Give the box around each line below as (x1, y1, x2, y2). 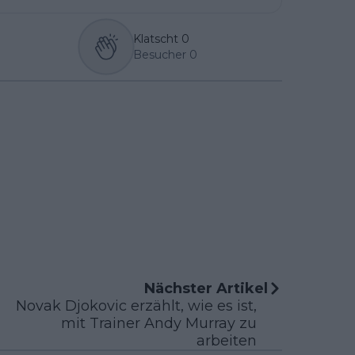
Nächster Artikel (144, 280, 268, 298)
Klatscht (132, 32, 178, 47)
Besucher (132, 48, 186, 63)
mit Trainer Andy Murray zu (61, 315, 257, 333)
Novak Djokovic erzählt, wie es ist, (16, 297, 257, 315)
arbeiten (197, 332, 257, 350)
